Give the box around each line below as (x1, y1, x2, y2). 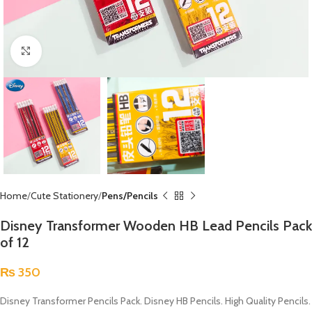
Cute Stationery (31, 189, 98, 203)
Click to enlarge (41, 45, 103, 56)
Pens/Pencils (102, 189, 158, 203)
